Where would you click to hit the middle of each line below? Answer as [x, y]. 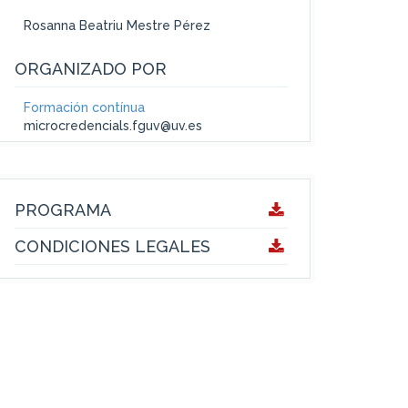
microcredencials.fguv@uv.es [113, 126]
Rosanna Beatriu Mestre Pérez [117, 26]
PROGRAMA [63, 210]
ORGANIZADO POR [91, 69]
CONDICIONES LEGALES [112, 247]
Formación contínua [84, 108]
